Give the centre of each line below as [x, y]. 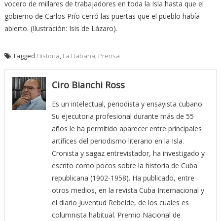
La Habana [79, 55]
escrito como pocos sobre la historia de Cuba [124, 165]
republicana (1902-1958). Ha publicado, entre [123, 178]
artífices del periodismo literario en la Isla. [118, 141]
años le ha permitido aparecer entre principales [127, 128]
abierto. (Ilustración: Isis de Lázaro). [61, 28]
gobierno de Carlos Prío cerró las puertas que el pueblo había [102, 16]
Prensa [109, 55]
